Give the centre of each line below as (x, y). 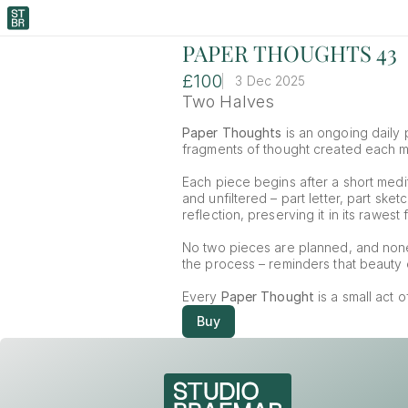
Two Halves (228, 102)
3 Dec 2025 (270, 81)
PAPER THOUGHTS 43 (290, 53)
